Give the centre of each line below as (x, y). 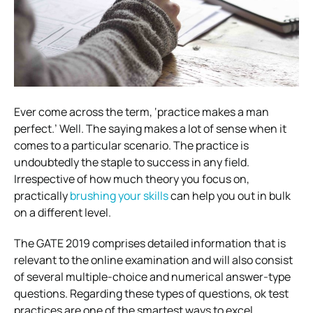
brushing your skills (119, 195)
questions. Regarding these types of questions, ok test (151, 293)
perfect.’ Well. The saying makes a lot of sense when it (150, 128)
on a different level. (63, 212)
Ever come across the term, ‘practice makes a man (141, 111)
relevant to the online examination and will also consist (153, 260)
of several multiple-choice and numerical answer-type (152, 276)
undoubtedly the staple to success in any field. (132, 162)
